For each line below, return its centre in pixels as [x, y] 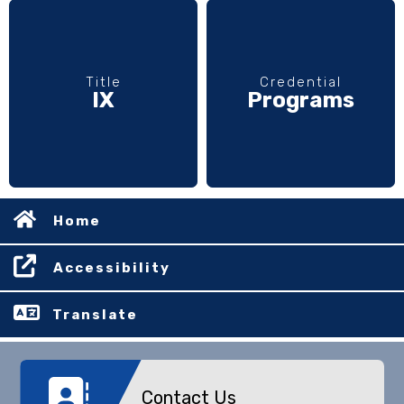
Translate [95, 314]
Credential [301, 82]
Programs [301, 100]
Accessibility [112, 267]
